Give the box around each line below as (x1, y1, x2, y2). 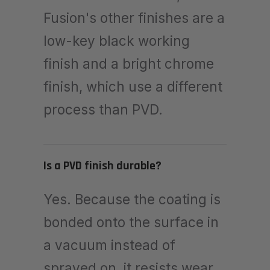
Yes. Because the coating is (43, 190, 221, 207)
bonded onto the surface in (43, 213, 219, 230)
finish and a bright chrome (43, 55, 214, 72)
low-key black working (43, 32, 190, 49)
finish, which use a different (43, 78, 222, 95)
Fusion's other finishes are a (43, 9, 225, 26)
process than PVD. (43, 101, 163, 118)
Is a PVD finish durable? (43, 157, 162, 174)
